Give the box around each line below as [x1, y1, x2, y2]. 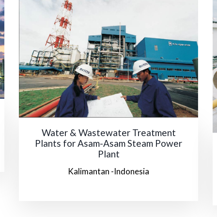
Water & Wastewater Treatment [41, 126, 176, 138]
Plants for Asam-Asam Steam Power [35, 137, 182, 149]
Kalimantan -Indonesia [68, 166, 149, 176]
